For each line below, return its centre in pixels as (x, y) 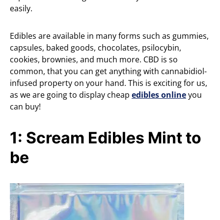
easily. (21, 8)
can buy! (25, 107)
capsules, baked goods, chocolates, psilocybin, (96, 48)
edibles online (159, 95)
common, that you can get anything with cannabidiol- (108, 71)
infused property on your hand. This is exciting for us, (109, 83)
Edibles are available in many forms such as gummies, (109, 36)
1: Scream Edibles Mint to (106, 138)
